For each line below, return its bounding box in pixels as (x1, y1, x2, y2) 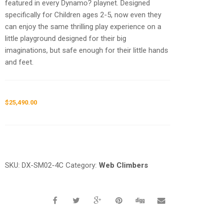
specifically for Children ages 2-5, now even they (5, 10, 162, 19)
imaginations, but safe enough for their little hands (5, 45, 169, 55)
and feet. (5, 57, 34, 67)
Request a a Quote (8, 128, 59, 135)
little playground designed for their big (5, 34, 127, 43)
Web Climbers (99, 160, 148, 170)
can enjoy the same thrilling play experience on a (5, 22, 162, 31)
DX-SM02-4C (22, 160, 64, 170)
